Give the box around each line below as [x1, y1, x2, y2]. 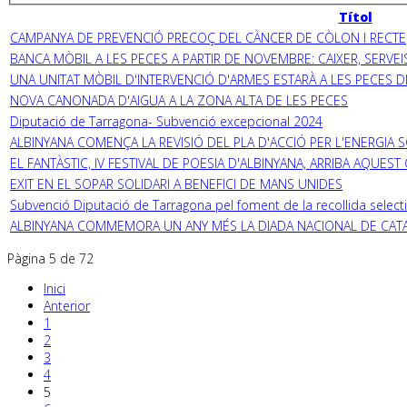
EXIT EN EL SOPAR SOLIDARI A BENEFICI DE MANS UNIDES [10, 174, 342, 193]
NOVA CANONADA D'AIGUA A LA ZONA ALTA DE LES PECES [10, 91, 348, 109]
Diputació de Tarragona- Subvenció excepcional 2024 [10, 112, 323, 130]
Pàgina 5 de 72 [7, 249, 94, 267]
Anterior [44, 296, 90, 314]
